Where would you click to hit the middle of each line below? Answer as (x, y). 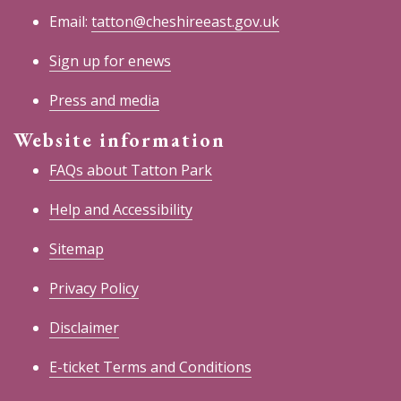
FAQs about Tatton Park (131, 170)
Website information (119, 140)
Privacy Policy (94, 288)
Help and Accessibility (121, 209)
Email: (70, 21)
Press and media (104, 100)
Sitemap (77, 248)
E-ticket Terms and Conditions (150, 367)
